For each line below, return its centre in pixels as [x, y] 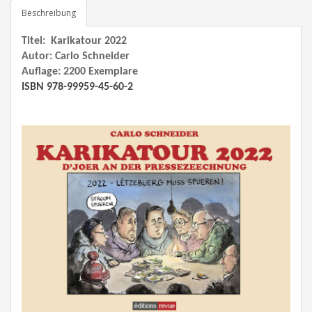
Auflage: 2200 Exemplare [80, 72]
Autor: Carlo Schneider [77, 56]
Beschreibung [49, 13]
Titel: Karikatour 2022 [74, 41]
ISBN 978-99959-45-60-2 [77, 87]
